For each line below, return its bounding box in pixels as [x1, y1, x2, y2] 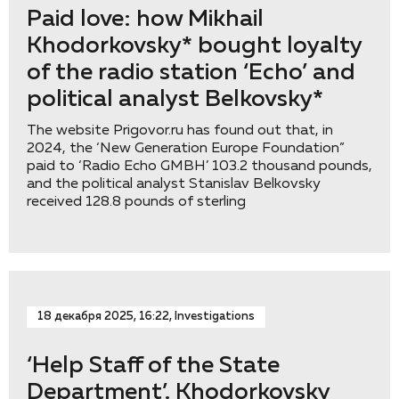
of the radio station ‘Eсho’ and [27, 61, 355, 85]
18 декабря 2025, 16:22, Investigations [37, 311, 255, 322]
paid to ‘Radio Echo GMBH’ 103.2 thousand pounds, [27, 159, 372, 174]
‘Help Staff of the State [27, 354, 280, 378]
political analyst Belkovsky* [27, 88, 323, 111]
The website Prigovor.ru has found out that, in [27, 124, 333, 138]
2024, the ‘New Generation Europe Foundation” [27, 142, 345, 156]
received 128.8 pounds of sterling [27, 195, 246, 209]
